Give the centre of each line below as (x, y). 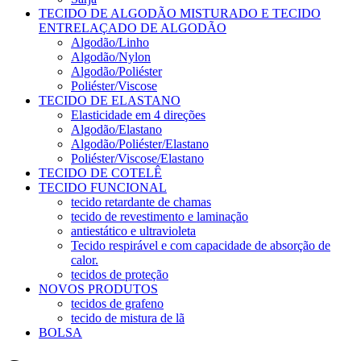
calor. (85, 259)
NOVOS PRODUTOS (98, 288)
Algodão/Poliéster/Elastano (140, 143)
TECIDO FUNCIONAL (103, 187)
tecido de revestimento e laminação (160, 216)
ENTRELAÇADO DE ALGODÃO (133, 27)
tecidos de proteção (120, 274)
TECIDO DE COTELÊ (100, 172)
